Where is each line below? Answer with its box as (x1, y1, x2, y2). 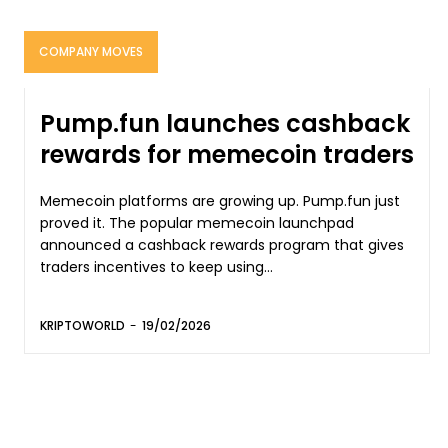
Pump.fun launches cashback (40, 106, 410, 140)
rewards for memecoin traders (40, 137, 414, 171)
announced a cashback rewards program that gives (40, 234, 404, 255)
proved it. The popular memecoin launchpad (40, 212, 109, 233)
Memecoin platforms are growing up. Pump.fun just (40, 190, 400, 211)
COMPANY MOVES (39, 42, 143, 60)
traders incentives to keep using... (40, 256, 273, 277)
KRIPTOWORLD (40, 316, 125, 334)
